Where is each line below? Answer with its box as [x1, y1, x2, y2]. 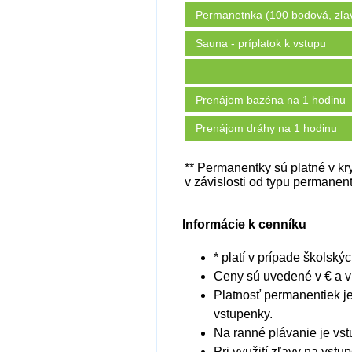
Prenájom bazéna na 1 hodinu [196, 93, 346, 106]
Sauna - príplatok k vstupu [196, 37, 326, 49]
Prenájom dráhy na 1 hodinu [196, 122, 337, 134]
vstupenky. [214, 307, 273, 321]
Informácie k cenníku [182, 218, 306, 231]
